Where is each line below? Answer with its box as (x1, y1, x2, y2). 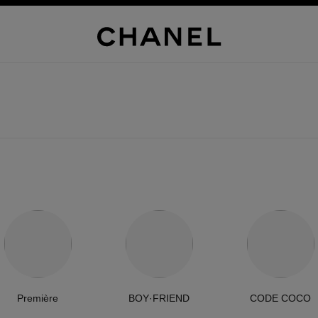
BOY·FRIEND (128, 292, 190, 304)
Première (17, 292, 58, 304)
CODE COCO (250, 292, 311, 304)
